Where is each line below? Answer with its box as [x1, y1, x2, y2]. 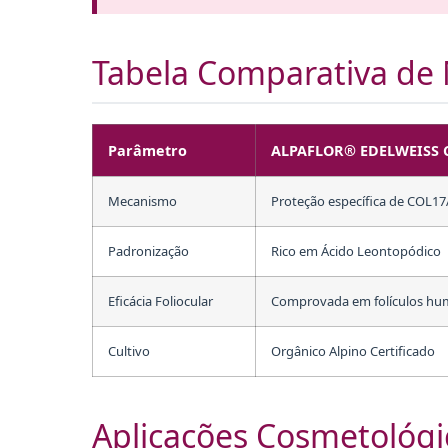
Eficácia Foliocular [108, 291, 213, 310]
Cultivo [108, 341, 150, 360]
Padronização [108, 241, 189, 260]
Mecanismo [108, 191, 177, 210]
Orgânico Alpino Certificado [271, 341, 435, 360]
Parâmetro [108, 140, 187, 160]
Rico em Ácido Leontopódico [271, 241, 441, 260]
